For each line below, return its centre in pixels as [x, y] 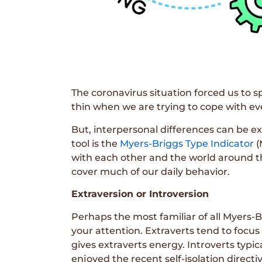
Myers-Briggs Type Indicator [187, 143]
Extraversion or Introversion [140, 194]
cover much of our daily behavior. [151, 171]
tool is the [96, 143]
